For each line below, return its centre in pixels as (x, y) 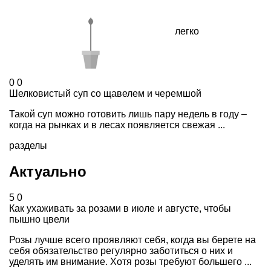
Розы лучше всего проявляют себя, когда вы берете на (132, 240)
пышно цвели (39, 220)
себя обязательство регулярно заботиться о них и (121, 251)
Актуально (48, 172)
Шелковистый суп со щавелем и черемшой (105, 94)
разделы (28, 146)
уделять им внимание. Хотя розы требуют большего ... (130, 262)
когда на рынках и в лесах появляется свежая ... (117, 125)
